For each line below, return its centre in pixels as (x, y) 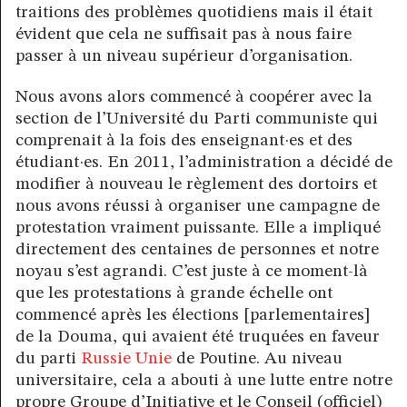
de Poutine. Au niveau (257, 359)
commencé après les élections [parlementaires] (193, 316)
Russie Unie (126, 359)
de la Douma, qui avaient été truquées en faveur (198, 338)
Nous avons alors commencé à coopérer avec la (194, 98)
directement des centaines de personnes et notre (197, 250)
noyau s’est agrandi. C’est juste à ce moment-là (192, 272)
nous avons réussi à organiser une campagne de (198, 207)
